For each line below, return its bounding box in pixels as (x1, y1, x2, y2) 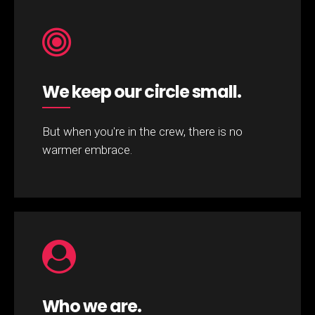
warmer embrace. (42, 143, 132, 157)
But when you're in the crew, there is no (42, 124, 243, 139)
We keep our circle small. (42, 80, 241, 104)
